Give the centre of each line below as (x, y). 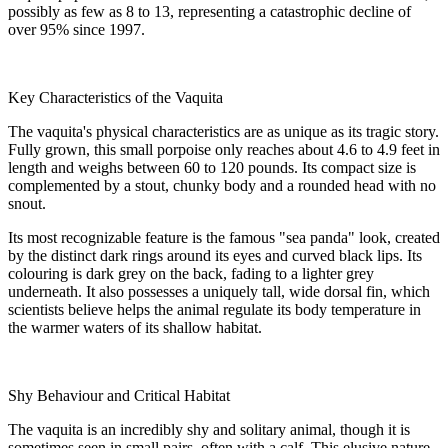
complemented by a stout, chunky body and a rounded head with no (222, 186)
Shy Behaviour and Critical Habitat (119, 396)
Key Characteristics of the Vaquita (115, 98)
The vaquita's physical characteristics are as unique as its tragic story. (223, 132)
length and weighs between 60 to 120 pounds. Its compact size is (212, 168)
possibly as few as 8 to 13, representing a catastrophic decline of (209, 12)
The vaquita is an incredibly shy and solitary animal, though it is (209, 430)
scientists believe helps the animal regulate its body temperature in (214, 310)
